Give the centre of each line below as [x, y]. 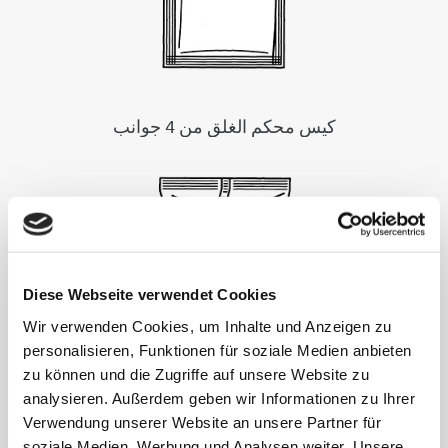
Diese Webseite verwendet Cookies [149, 294]
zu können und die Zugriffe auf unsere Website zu [196, 374]
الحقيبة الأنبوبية [224, 408]
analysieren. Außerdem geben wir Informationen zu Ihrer [219, 398]
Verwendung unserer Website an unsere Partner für [202, 422]
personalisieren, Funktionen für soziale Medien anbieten [217, 350]
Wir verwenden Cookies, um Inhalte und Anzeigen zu [207, 326]
